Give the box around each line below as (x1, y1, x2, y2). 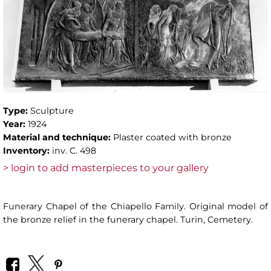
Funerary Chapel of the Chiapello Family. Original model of (3, 200, 268, 212)
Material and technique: (3, 131, 113, 143)
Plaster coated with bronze (113, 131, 232, 143)
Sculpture (30, 105, 74, 116)
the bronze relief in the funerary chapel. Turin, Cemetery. (3, 214, 253, 225)
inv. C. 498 (52, 145, 96, 156)
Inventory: (3, 145, 52, 156)
